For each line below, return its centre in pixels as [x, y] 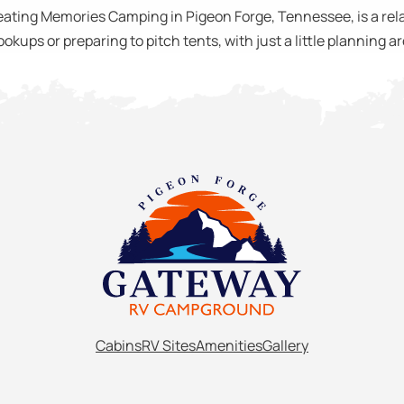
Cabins [119, 345]
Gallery [285, 345]
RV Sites [169, 345]
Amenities [229, 345]
